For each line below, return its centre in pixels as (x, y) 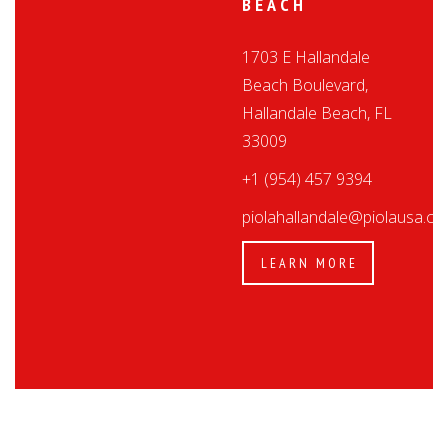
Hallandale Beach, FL (317, 113)
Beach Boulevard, (305, 85)
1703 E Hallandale (306, 57)
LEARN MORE (310, 263)
